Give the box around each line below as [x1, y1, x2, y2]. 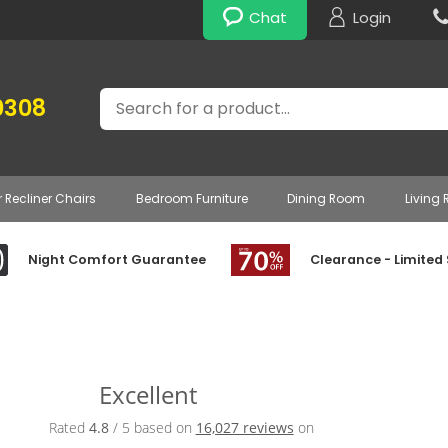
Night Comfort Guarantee [28, 251, 207, 268]
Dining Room [287, 190, 366, 207]
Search [101, 87, 149, 107]
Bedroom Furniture [135, 190, 248, 207]
